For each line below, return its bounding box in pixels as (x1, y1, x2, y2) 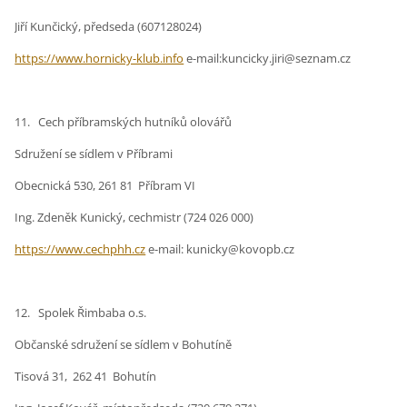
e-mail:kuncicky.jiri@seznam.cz (184, 50, 352, 67)
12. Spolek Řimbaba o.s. (15, 304, 147, 322)
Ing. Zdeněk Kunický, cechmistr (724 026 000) (15, 209, 254, 226)
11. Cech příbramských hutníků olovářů (15, 114, 233, 131)
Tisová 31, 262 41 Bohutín (15, 368, 157, 385)
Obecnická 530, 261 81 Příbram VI (15, 177, 196, 194)
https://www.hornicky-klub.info (15, 50, 184, 67)
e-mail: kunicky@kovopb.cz (145, 241, 295, 258)
